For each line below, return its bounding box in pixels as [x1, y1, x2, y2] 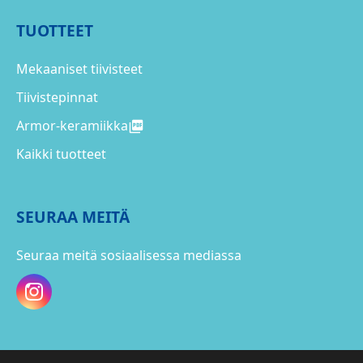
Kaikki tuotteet [16, 145, 106, 163]
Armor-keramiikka [16, 117, 128, 135]
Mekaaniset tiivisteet [16, 60, 143, 78]
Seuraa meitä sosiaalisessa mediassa [16, 246, 241, 264]
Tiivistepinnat [16, 88, 98, 106]
